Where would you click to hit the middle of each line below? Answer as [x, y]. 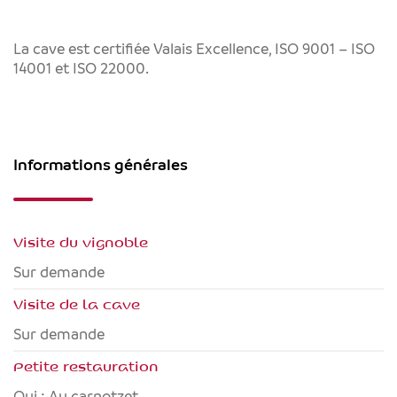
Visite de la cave [77, 304]
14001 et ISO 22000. [81, 69]
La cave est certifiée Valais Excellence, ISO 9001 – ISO [194, 49]
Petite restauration [86, 366]
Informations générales [101, 165]
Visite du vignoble [81, 242]
